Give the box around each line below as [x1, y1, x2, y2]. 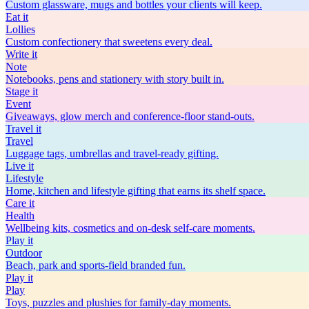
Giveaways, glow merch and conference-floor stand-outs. [6, 110, 255, 122]
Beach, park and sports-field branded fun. [6, 259, 186, 271]
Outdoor [6, 246, 42, 259]
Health [6, 209, 34, 221]
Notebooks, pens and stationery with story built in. [6, 72, 224, 85]
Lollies [6, 23, 35, 35]
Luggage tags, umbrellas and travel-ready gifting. [6, 147, 219, 159]
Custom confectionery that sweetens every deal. [6, 35, 212, 48]
